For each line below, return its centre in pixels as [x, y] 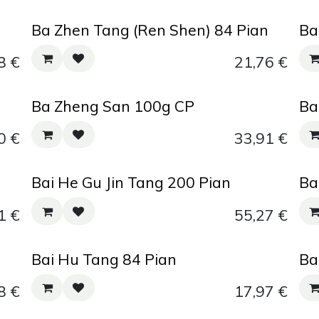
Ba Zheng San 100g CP [113, 106]
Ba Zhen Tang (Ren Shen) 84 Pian [150, 30]
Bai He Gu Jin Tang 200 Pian [131, 183]
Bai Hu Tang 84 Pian [104, 259]
